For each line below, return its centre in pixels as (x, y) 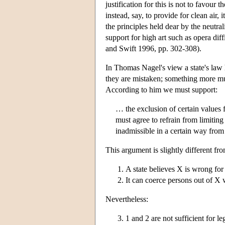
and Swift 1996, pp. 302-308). (153, 48)
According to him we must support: (161, 89)
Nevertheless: (127, 199)
